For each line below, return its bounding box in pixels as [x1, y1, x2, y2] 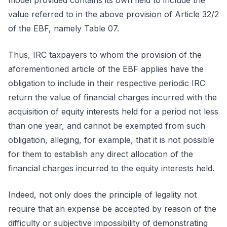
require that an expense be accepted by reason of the [8, 204, 216, 214]
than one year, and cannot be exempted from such [8, 121, 205, 131]
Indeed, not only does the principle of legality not [8, 190, 197, 200]
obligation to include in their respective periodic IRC [8, 78, 205, 88]
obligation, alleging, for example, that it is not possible [8, 135, 214, 145]
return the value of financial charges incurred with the [8, 92, 217, 102]
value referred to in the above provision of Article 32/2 [8, 9, 219, 19]
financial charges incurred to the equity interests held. [8, 163, 214, 173]
